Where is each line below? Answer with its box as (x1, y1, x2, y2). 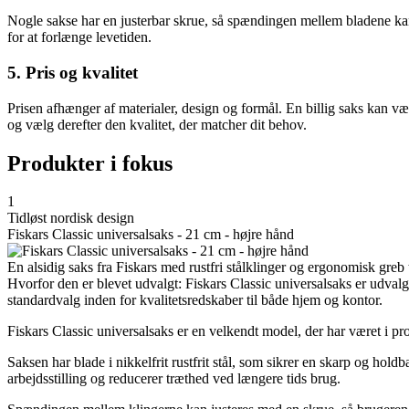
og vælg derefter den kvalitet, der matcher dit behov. (7, 116, 307, 132)
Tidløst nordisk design (7, 210, 134, 226)
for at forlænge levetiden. (7, 29, 152, 46)
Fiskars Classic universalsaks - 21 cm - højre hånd (7, 226, 294, 243)
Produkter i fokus (7, 151, 173, 175)
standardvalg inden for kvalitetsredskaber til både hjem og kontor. (7, 292, 383, 309)
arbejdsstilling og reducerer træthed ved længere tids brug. (7, 371, 341, 387)
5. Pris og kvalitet (7, 62, 138, 82)
